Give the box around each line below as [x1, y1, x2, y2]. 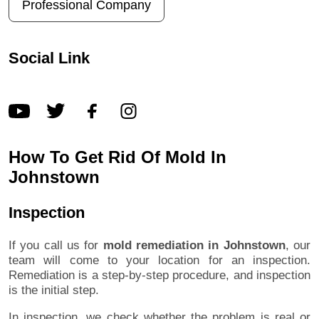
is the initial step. [9, 283, 99, 297]
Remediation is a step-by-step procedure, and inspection [9, 268, 310, 282]
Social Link [9, 49, 90, 68]
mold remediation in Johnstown [103, 238, 286, 252]
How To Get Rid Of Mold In [9, 147, 226, 167]
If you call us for [9, 238, 103, 252]
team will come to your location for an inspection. [9, 253, 310, 267]
